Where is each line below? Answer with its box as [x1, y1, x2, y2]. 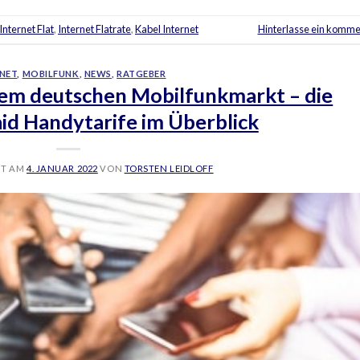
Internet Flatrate [58, 22, 131, 36]
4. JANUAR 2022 [26, 163, 98, 174]
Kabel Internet [135, 22, 198, 36]
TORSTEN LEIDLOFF [124, 163, 214, 174]
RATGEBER [117, 67, 166, 79]
